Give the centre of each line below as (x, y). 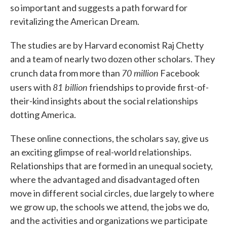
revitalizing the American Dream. (75, 21)
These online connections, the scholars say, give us (109, 138)
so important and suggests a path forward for (99, 8)
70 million (140, 73)
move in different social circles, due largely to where (112, 193)
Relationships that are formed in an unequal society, (111, 166)
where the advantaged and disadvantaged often (105, 179)
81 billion (70, 87)
